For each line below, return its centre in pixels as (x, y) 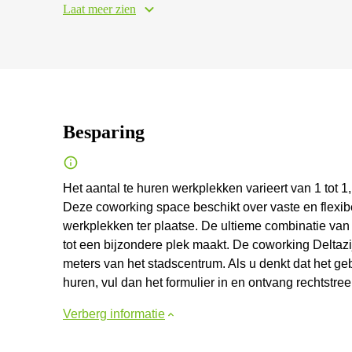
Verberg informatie (114, 314)
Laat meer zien (99, 9)
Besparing (104, 132)
